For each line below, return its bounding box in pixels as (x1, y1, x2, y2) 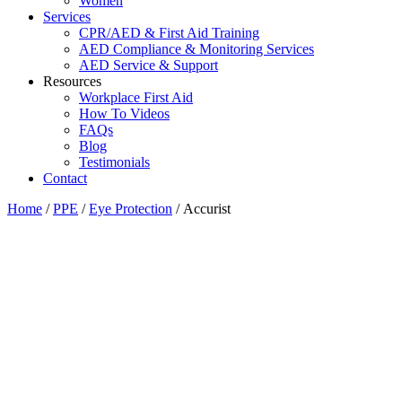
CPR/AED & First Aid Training (79, 25, 259, 40)
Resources (43, 74, 101, 89)
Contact (43, 170, 87, 186)
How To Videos (79, 106, 170, 121)
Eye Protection (89, 201, 172, 216)
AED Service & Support (79, 57, 218, 73)
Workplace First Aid (79, 90, 193, 105)
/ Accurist (172, 201, 231, 216)
